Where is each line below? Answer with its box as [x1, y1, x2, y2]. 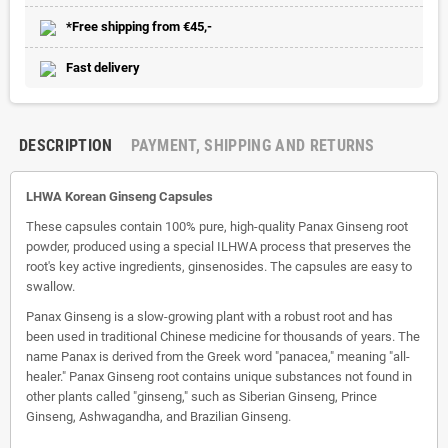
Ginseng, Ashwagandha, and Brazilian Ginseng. [26, 409, 291, 424]
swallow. [26, 279, 75, 294]
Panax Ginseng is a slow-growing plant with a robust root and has [26, 309, 393, 324]
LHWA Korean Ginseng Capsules [26, 189, 213, 204]
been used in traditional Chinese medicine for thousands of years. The [26, 329, 420, 344]
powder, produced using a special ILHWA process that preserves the [26, 239, 411, 254]
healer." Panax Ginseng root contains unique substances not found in [26, 369, 412, 384]
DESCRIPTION [19, 136, 113, 155]
